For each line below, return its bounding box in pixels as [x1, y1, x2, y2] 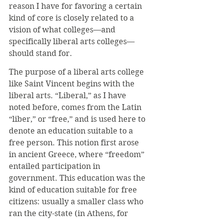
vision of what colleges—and [9, 25, 117, 34]
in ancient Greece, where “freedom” [9, 150, 146, 159]
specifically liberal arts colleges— [9, 37, 135, 46]
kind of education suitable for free [9, 185, 139, 194]
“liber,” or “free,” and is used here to [9, 114, 147, 124]
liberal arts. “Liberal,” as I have [9, 91, 128, 100]
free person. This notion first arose [9, 138, 141, 147]
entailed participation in [9, 162, 102, 171]
